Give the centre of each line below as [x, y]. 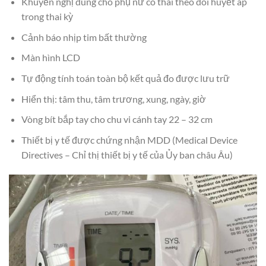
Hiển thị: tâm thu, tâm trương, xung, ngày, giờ [113, 99]
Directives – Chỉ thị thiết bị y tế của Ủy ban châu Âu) [127, 154]
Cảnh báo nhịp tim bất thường [84, 37]
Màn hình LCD [50, 58]
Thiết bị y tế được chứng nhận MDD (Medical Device [129, 140]
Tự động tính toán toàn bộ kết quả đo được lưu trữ [125, 78]
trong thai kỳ [47, 17]
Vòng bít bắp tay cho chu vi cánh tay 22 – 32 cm [117, 119]
